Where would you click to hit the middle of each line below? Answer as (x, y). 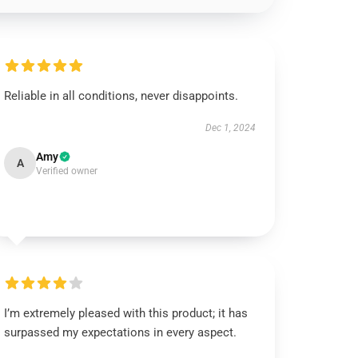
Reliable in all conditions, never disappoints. (121, 96)
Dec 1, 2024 (230, 128)
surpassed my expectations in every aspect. (121, 332)
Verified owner (67, 171)
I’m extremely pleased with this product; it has (126, 313)
